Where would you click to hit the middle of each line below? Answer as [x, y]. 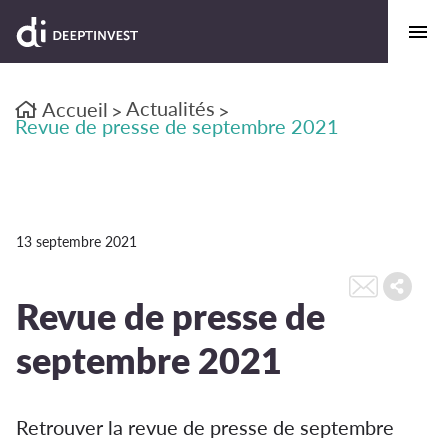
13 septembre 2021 [76, 241]
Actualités [170, 107]
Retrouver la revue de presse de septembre [205, 427]
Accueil [73, 109]
